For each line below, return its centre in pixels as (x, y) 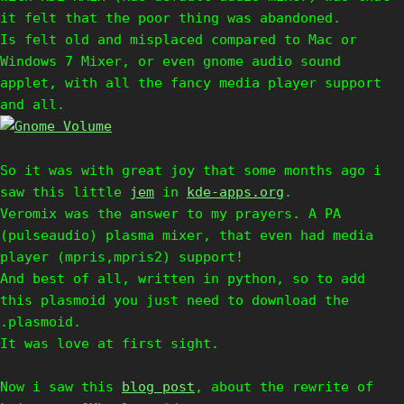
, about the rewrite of (284, 387)
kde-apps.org (235, 192)
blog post (158, 387)
